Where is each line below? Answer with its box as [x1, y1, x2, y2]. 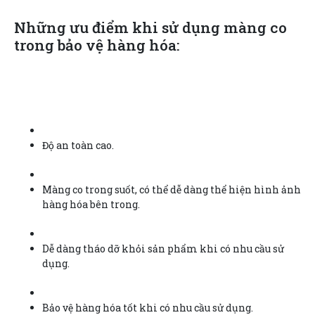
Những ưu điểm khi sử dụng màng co [14, 17, 287, 37]
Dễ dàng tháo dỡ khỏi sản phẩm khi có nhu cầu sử [42, 241, 284, 255]
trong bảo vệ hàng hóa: [14, 34, 179, 55]
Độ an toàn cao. [42, 138, 114, 152]
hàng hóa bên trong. [42, 197, 140, 211]
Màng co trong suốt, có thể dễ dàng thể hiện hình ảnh [42, 182, 301, 196]
